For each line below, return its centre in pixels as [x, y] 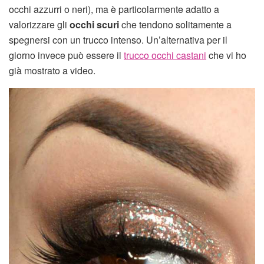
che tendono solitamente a [175, 25]
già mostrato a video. [52, 71]
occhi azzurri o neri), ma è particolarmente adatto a [114, 9]
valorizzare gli [39, 25]
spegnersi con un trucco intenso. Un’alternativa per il [118, 40]
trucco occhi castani [165, 55]
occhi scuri [94, 25]
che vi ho [226, 55]
